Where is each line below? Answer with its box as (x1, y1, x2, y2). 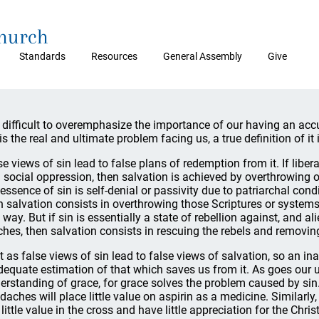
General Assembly (163, 51, 242, 62)
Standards (19, 51, 66, 62)
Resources (91, 51, 137, 62)
